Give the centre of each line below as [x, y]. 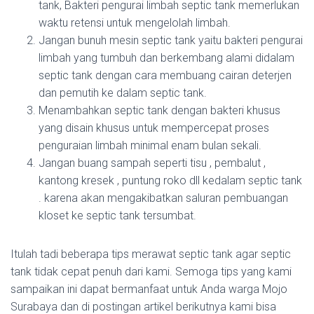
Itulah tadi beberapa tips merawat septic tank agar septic [151, 254]
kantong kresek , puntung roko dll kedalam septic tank [170, 180]
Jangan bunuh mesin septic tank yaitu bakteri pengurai [171, 40]
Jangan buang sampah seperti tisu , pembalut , [152, 163]
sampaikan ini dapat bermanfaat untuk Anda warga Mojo [149, 289]
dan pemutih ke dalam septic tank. [123, 93]
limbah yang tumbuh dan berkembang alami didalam [166, 58]
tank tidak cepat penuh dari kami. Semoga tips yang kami [151, 272]
